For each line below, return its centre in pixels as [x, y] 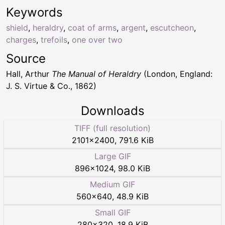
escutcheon [172, 28]
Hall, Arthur [29, 74]
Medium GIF [113, 185]
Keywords [34, 13]
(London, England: [177, 74]
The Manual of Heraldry [96, 74]
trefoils [54, 40]
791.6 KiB [136, 140]
